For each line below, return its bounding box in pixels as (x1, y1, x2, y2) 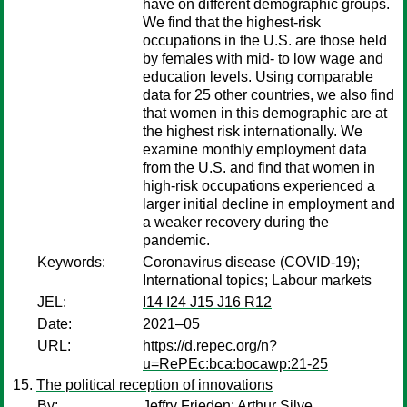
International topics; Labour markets (143, 273, 372, 288)
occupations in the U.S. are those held (143, 33, 387, 48)
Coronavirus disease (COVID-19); (143, 254, 360, 270)
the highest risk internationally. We (143, 124, 362, 139)
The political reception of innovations (36, 377, 273, 392)
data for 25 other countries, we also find (143, 87, 394, 103)
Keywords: (37, 254, 105, 270)
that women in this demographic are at (143, 105, 387, 121)
